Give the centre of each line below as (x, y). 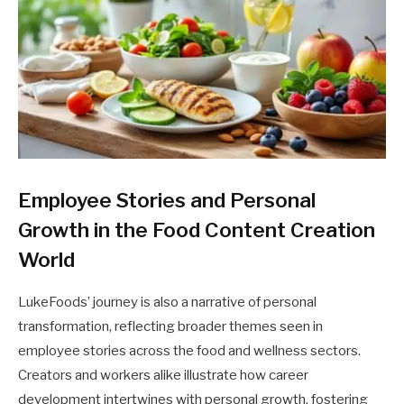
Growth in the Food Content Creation (197, 230)
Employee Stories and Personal (167, 201)
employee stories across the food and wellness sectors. (189, 351)
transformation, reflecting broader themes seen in (170, 327)
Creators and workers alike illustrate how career (163, 376)
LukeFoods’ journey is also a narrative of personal (167, 303)
